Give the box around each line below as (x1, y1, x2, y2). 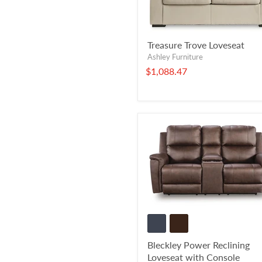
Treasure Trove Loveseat (147, 39, 244, 51)
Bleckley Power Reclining (147, 239, 250, 250)
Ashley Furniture (147, 52, 203, 62)
